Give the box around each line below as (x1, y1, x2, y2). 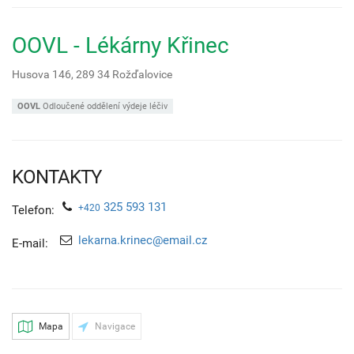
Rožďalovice (112, 67, 172, 81)
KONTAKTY (12, 165, 101, 188)
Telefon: (12, 202, 55, 217)
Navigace (92, 320, 135, 332)
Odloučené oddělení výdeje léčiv (40, 100, 168, 111)
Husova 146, (12, 67, 76, 81)
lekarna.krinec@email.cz (78, 232, 207, 247)
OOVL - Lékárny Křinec (12, 32, 229, 58)
